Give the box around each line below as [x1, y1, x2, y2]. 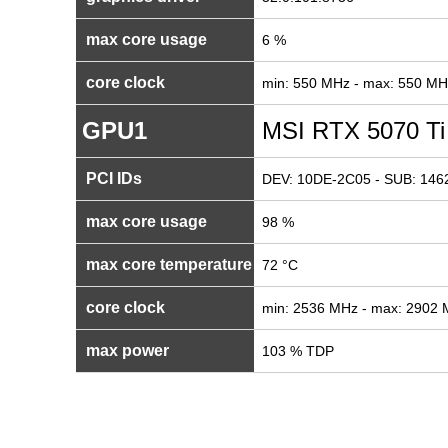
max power [82, 342, 169, 359]
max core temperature [82, 256, 252, 273]
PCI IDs [82, 170, 142, 187]
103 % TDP [262, 343, 334, 359]
